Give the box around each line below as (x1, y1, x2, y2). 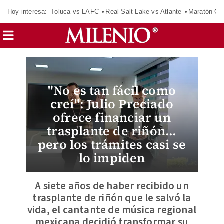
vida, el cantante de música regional (27, 202, 197, 217)
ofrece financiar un (53, 109, 171, 126)
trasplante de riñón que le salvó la (32, 190, 191, 205)
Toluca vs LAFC (51, 7, 99, 15)
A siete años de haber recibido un (35, 178, 189, 193)
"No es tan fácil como (47, 82, 176, 99)
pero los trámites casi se (38, 136, 186, 153)
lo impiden (78, 149, 145, 166)
